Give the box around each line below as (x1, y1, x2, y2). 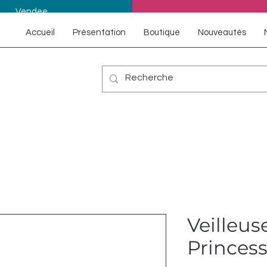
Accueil (26, 28, 55, 37)
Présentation (73, 28, 126, 37)
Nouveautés (198, 28, 246, 37)
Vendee (15, 7, 48, 16)
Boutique (144, 28, 180, 37)
